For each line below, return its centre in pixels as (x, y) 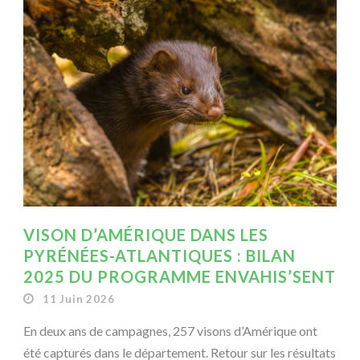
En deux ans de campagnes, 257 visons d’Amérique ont (170, 330)
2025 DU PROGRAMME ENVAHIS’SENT (180, 276)
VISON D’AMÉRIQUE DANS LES (146, 234)
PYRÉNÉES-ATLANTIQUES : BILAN (160, 255)
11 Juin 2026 (78, 299)
